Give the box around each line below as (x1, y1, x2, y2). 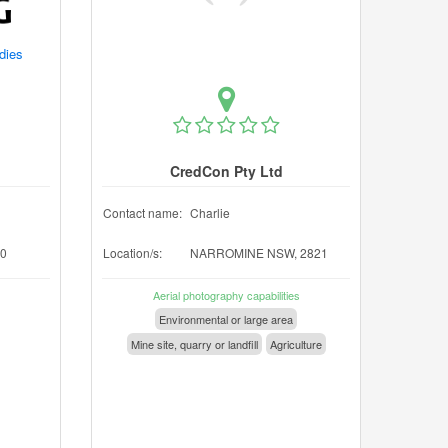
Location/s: (103, 244, 162, 261)
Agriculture (269, 336, 322, 352)
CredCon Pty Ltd (169, 161, 283, 181)
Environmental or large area (159, 311, 293, 327)
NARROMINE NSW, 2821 (190, 244, 328, 261)
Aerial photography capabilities (152, 287, 300, 303)
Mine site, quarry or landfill (130, 336, 258, 352)
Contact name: (103, 204, 182, 221)
